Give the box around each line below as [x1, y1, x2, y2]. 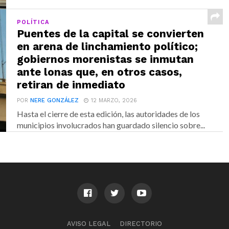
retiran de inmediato [17, 79, 126, 91]
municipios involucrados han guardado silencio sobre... [17, 120, 205, 130]
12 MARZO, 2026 [91, 97, 138, 104]
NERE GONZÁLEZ [30, 97, 79, 104]
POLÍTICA [17, 19, 50, 26]
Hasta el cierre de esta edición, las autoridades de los [17, 109, 200, 119]
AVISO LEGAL [67, 220, 110, 227]
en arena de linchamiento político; [17, 40, 198, 53]
